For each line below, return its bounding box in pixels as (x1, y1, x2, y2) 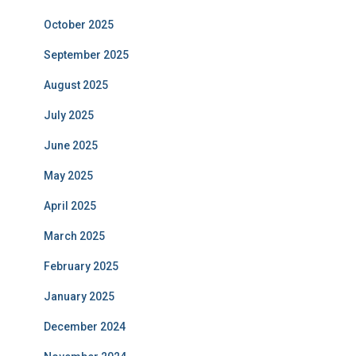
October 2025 (44, 18, 114, 31)
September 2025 (44, 48, 129, 61)
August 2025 (44, 79, 108, 91)
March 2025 (44, 230, 105, 242)
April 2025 (44, 199, 96, 212)
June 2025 (44, 139, 98, 152)
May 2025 (44, 169, 93, 182)
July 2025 (44, 109, 94, 122)
